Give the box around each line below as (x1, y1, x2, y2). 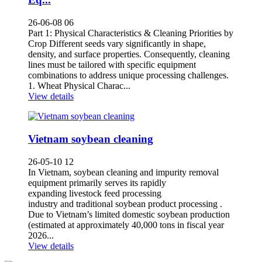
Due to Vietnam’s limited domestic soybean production (28, 209, 230, 219)
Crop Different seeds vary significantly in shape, (28, 39, 206, 49)
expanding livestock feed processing (28, 188, 161, 198)
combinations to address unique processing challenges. (28, 70, 229, 81)
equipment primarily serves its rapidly (28, 177, 166, 188)
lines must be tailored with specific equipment (28, 60, 196, 70)
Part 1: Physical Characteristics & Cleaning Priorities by (28, 28, 233, 39)
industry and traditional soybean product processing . (28, 198, 222, 209)
